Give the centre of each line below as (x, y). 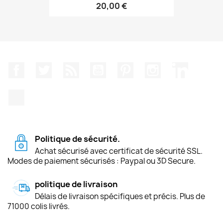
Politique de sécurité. (77, 139)
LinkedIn (204, 67)
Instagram (180, 67)
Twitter (65, 67)
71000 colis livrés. (39, 206)
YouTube (123, 67)
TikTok (37, 94)
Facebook (43, 67)
